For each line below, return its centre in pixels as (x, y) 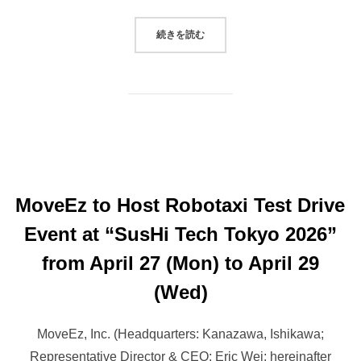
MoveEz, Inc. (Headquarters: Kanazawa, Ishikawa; (180, 334)
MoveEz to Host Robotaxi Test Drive (180, 205)
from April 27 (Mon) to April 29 (180, 263)
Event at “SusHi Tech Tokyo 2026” (180, 234)
